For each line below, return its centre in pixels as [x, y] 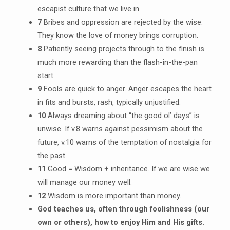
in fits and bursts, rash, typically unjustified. [109, 102]
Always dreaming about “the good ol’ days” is [122, 115]
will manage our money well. [84, 182]
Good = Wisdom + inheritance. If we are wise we [128, 169]
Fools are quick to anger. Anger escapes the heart [126, 89]
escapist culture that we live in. [89, 8]
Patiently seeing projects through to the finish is [123, 49]
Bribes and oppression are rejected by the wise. [122, 22]
